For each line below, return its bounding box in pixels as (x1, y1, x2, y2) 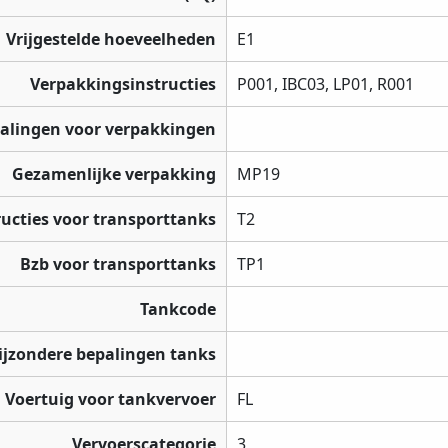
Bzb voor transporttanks (20, 253, 216, 276)
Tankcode (140, 298, 216, 321)
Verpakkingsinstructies (30, 73, 216, 96)
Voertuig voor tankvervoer (5, 388, 216, 411)
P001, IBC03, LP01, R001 (237, 73, 414, 96)
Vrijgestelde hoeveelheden (6, 28, 216, 51)
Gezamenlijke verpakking (12, 163, 216, 186)
